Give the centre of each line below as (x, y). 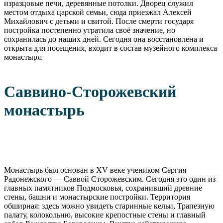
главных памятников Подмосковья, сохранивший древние (103, 188)
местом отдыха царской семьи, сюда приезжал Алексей (98, 12)
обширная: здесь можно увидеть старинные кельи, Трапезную (109, 206)
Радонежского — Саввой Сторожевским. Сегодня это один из (110, 179)
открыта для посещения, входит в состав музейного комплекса (111, 48)
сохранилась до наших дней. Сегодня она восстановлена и (104, 39)
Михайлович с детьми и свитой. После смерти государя (99, 21)
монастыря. (23, 57)
